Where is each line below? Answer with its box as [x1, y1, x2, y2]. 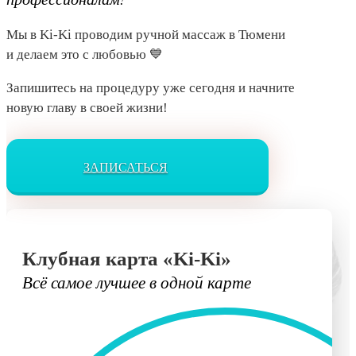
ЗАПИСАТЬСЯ [83, 161, 168, 175]
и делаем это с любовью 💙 [6, 47, 163, 63]
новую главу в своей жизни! [6, 100, 168, 116]
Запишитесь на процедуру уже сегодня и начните [6, 80, 295, 96]
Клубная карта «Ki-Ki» [22, 248, 231, 270]
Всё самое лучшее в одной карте [22, 271, 251, 294]
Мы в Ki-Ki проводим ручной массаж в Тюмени [6, 27, 285, 43]
